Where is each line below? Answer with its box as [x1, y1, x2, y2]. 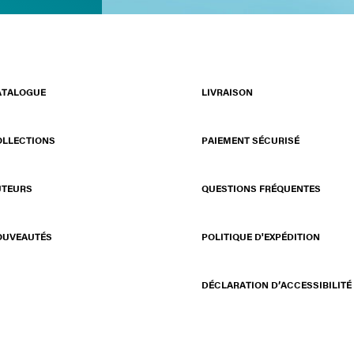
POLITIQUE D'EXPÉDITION [201, 230, 320, 243]
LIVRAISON [201, 85, 253, 99]
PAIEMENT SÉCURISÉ [201, 134, 299, 147]
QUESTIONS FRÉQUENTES [201, 182, 321, 195]
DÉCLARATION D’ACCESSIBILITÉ [201, 278, 352, 292]
